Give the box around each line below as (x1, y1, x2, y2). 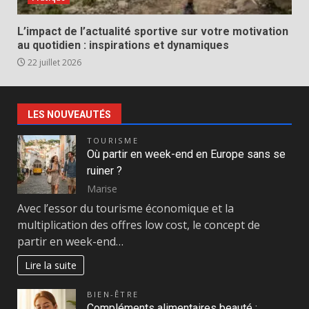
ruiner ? (87, 163, 122, 177)
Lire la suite (25, 258, 77, 272)
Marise (87, 181, 117, 195)
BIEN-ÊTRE (87, 288, 139, 299)
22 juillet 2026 (26, 56, 81, 68)
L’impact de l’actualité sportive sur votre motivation (17, 24, 288, 38)
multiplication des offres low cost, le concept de (17, 217, 260, 233)
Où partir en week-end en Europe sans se (87, 147, 286, 161)
